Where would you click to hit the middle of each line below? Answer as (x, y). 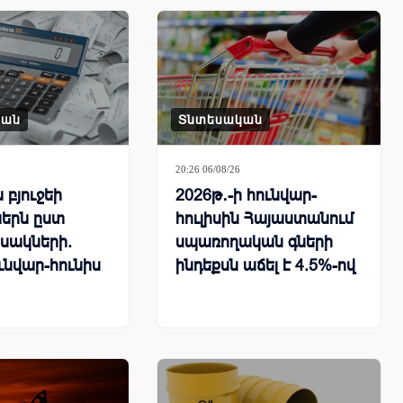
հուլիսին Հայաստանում (264, 219)
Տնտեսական (220, 120)
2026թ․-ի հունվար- (246, 196)
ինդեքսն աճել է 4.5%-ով (265, 266)
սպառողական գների (254, 242)
